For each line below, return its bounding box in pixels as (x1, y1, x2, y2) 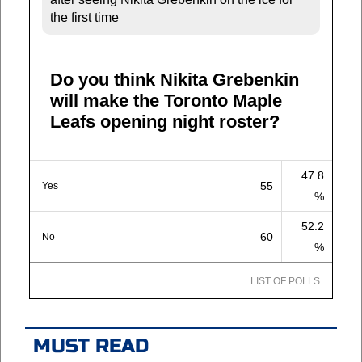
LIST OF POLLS (250, 275, 320, 287)
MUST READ (33, 334, 149, 358)
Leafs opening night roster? (50, 111, 280, 132)
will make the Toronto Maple (50, 90, 282, 111)
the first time (50, 10, 119, 24)
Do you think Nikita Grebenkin (50, 69, 299, 90)
